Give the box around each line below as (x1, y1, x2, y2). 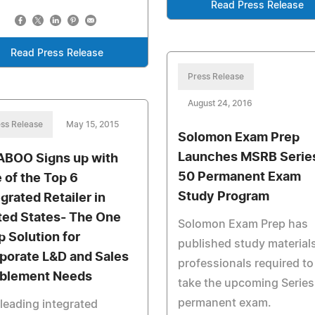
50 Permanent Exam (177, 170, 301, 184)
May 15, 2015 (66, 120, 119, 129)
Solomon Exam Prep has (177, 218, 308, 230)
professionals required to (177, 257, 314, 269)
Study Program (177, 190, 269, 203)
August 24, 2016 (187, 98, 252, 108)
